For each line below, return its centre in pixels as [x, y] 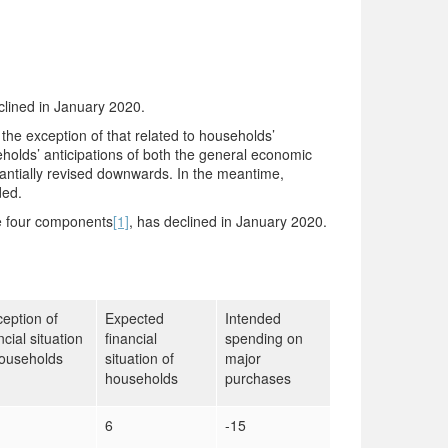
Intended [253, 318]
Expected [134, 318]
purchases [258, 378]
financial [131, 338]
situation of [139, 358]
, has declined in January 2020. [228, 221]
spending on [264, 338]
